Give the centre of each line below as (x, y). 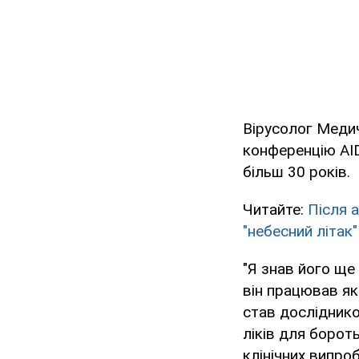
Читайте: (275, 210)
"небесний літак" (300, 232)
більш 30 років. (296, 172)
